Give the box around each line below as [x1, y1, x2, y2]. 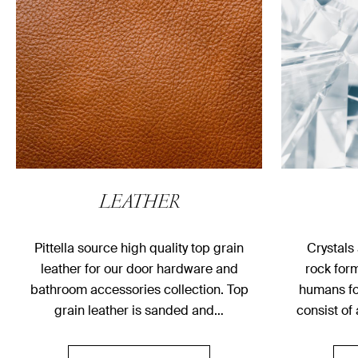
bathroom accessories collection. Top [30, 281, 249, 299]
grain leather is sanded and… [54, 302, 224, 320]
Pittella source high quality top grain [34, 240, 244, 257]
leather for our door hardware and [40, 261, 238, 278]
